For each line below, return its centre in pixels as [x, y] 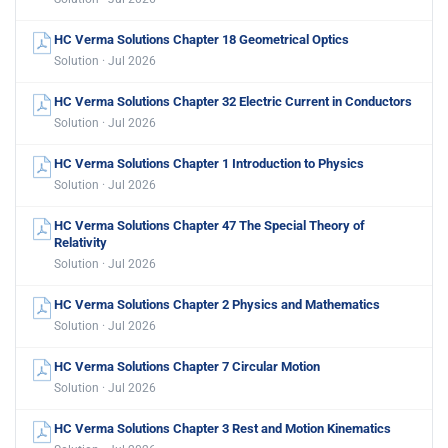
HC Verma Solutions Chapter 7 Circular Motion [187, 367]
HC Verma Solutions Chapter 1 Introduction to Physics [209, 164]
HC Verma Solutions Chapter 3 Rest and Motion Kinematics [222, 429]
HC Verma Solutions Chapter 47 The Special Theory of [209, 226]
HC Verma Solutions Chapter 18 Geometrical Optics [201, 40]
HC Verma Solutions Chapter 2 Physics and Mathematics [217, 305]
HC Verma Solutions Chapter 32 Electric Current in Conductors [233, 102]
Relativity [80, 243]
